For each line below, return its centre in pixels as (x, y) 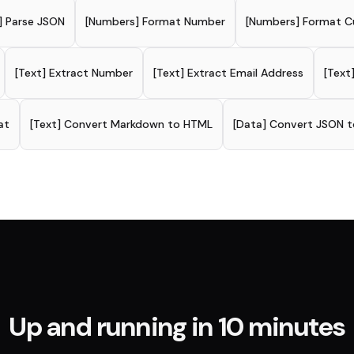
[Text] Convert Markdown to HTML (121, 124)
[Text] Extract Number (73, 73)
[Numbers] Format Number (155, 22)
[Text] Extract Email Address (228, 73)
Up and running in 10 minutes (177, 327)
